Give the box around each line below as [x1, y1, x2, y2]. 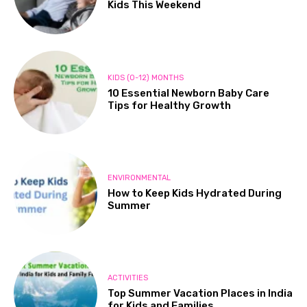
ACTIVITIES [108, 273, 149, 283]
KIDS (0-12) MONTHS [108, 73, 184, 82]
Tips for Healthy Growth [108, 99, 232, 112]
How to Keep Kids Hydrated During [108, 187, 282, 199]
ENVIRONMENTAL [108, 173, 171, 182]
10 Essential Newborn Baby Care [108, 86, 270, 99]
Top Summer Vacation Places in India [108, 287, 293, 300]
